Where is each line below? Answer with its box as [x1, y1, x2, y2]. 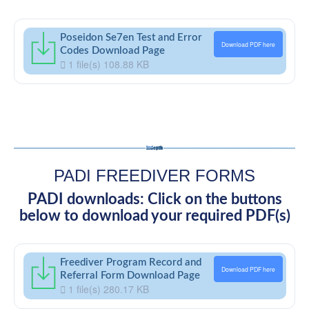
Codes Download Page [59, 46, 165, 56]
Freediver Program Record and [59, 257, 201, 268]
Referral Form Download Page [59, 270, 200, 281]
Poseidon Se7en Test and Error [59, 32, 202, 43]
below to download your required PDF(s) [19, 208, 290, 223]
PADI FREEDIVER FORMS [54, 166, 255, 185]
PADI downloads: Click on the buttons [27, 191, 282, 207]
